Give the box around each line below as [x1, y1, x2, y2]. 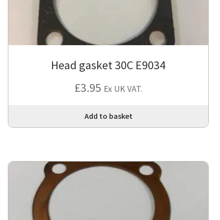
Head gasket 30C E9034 [51, 57, 166, 73]
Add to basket [84, 111, 133, 121]
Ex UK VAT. [103, 83, 142, 95]
